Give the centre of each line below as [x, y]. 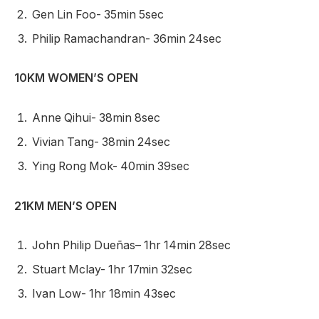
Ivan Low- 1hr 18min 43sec [104, 294]
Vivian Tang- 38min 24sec [101, 142]
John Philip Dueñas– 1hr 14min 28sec [131, 246]
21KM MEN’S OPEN [66, 206]
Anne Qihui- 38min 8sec [96, 117]
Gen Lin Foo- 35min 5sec [98, 14]
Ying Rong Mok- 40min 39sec [111, 166]
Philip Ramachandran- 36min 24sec [127, 38]
